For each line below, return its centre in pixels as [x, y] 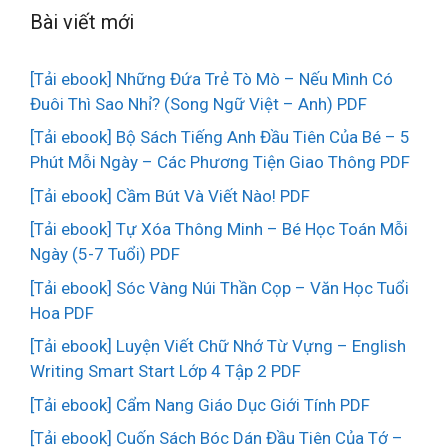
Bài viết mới [82, 21]
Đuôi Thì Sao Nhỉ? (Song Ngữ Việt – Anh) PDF [198, 103]
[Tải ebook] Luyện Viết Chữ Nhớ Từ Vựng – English [218, 346]
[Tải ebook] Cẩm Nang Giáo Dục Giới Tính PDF [200, 404]
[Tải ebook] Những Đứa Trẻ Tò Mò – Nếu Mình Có [211, 78]
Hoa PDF [62, 312]
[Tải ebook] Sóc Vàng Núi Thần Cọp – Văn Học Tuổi [219, 287]
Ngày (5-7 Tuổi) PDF [105, 254]
